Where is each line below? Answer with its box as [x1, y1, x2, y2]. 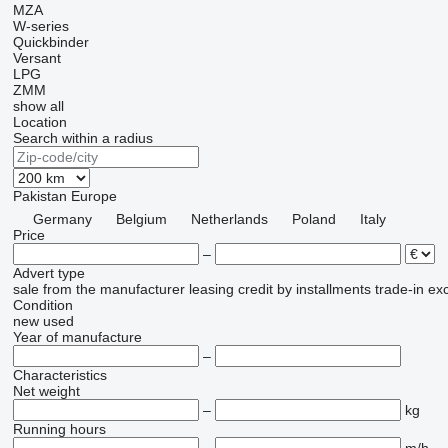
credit [237, 281, 273, 297]
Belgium [115, 211, 167, 227]
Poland [291, 211, 336, 227]
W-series [12, 18, 69, 34]
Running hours [12, 421, 106, 437]
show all [12, 98, 64, 114]
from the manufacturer [42, 281, 185, 297]
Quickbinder [12, 34, 89, 50]
